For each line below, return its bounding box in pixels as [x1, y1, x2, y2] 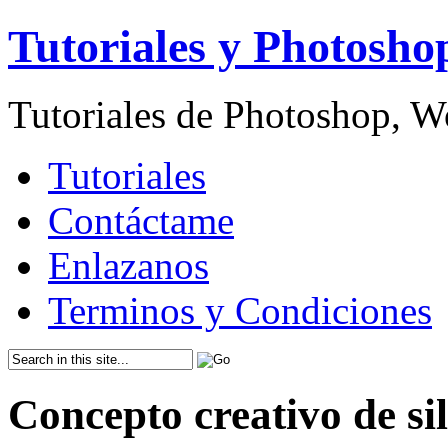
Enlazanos [48, 244, 209, 288]
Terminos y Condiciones [48, 289, 432, 333]
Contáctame [48, 199, 234, 243]
